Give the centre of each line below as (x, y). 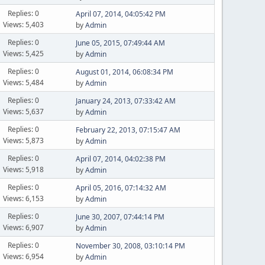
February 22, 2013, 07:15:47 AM (128, 130)
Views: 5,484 (24, 82)
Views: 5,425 (24, 53)
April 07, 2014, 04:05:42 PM (120, 14)
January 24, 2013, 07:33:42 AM (125, 101)
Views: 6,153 (24, 198)
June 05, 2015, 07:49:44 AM (120, 43)
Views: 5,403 (24, 24)
